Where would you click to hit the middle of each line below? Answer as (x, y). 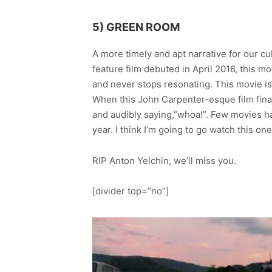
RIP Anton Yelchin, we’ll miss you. (164, 160)
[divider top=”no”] (131, 191)
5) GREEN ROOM (136, 27)
